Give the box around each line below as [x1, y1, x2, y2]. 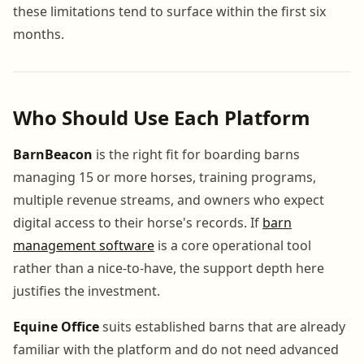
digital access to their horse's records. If [13, 213, 262, 232]
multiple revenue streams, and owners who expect [13, 190, 324, 209]
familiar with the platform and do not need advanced [13, 340, 339, 358]
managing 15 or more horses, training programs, [13, 167, 316, 186]
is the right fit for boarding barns [93, 145, 300, 163]
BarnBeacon [13, 145, 93, 163]
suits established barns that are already [99, 317, 345, 336]
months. [13, 24, 64, 43]
